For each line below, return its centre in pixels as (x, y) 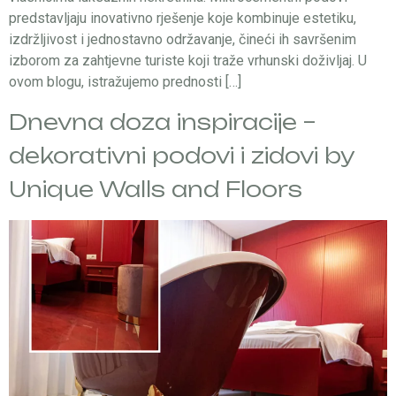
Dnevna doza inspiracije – (162, 122)
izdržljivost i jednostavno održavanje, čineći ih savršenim (183, 39)
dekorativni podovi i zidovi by (182, 155)
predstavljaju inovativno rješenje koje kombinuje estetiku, (183, 18)
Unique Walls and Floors (156, 189)
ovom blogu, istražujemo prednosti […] (125, 81)
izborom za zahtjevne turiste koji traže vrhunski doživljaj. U (188, 60)
